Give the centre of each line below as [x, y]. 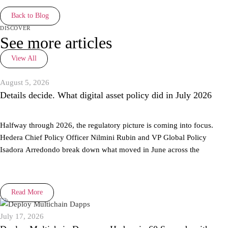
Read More [27, 192]
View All [24, 59]
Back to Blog [30, 16]
